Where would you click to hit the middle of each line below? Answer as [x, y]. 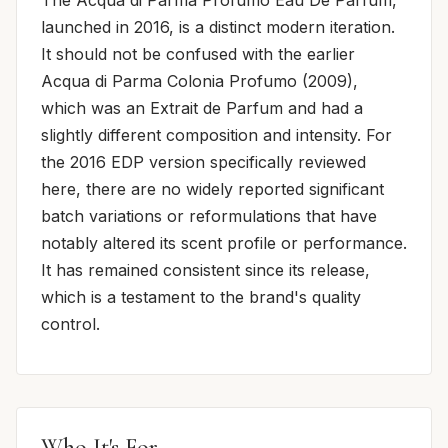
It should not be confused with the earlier [198, 53]
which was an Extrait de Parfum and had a [202, 107]
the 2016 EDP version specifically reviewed [203, 161]
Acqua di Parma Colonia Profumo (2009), [199, 80]
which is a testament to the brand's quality [201, 296]
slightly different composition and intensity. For [216, 134]
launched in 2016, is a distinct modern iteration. [218, 26]
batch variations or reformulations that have [209, 215]
